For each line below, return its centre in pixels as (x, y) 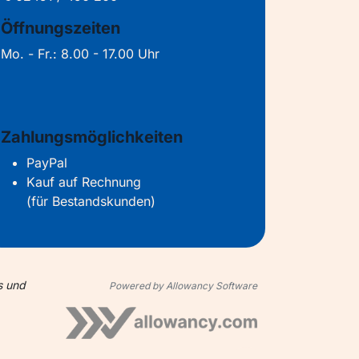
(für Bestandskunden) (91, 202)
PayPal (47, 163)
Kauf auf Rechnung (84, 182)
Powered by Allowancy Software (183, 286)
